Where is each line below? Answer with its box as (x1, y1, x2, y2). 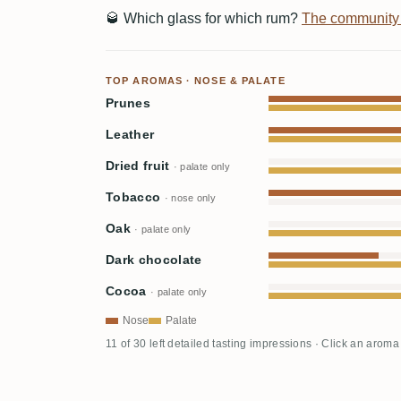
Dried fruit (106, 158, 174, 173)
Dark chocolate (106, 252, 202, 267)
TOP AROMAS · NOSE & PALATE (106, 74, 286, 86)
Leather (106, 127, 155, 141)
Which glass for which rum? (120, 10, 302, 26)
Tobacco (106, 190, 165, 204)
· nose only (164, 192, 217, 203)
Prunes (106, 96, 150, 110)
